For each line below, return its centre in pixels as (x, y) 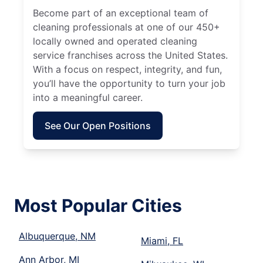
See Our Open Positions (98, 125)
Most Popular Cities (98, 205)
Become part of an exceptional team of (121, 13)
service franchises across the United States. (130, 55)
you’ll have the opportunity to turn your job (129, 83)
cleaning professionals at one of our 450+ (127, 27)
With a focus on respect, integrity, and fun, (127, 69)
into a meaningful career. (88, 97)
